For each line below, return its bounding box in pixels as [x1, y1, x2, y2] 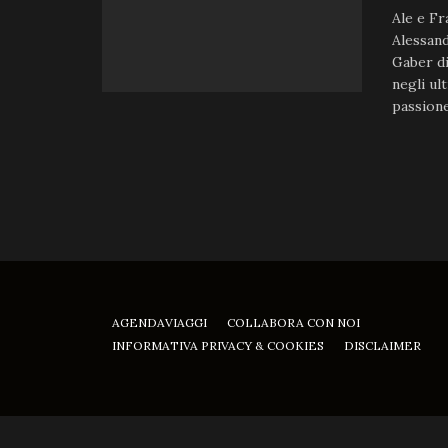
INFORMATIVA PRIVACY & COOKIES [112, 338, 324, 353]
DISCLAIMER [344, 338, 421, 353]
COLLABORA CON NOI [227, 315, 360, 330]
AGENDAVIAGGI [112, 315, 207, 330]
